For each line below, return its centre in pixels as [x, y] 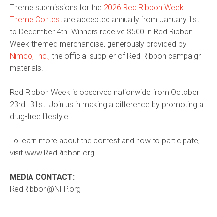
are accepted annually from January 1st [131, 20]
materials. [26, 68]
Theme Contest [36, 20]
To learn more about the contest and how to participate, [105, 141]
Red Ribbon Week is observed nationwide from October [104, 92]
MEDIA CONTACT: [42, 177]
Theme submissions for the [57, 8]
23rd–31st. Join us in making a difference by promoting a [107, 104]
